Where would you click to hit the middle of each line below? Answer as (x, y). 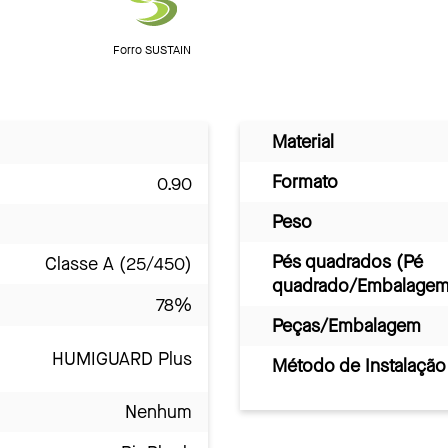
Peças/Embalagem (346, 325)
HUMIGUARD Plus (122, 358)
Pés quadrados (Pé (347, 261)
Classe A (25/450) (118, 263)
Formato (305, 181)
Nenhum (158, 411)
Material (303, 141)
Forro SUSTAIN (152, 49)
